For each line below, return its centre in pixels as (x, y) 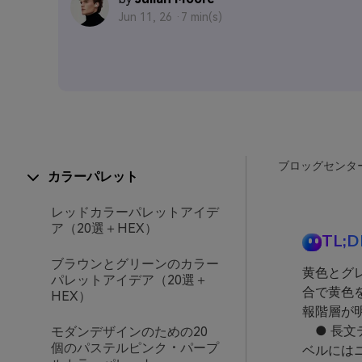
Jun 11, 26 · (150, 17)
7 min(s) (202, 17)
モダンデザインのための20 (129, 332)
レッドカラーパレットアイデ (135, 212)
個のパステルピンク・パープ (135, 348)
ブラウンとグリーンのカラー (135, 264)
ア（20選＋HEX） (104, 228)
